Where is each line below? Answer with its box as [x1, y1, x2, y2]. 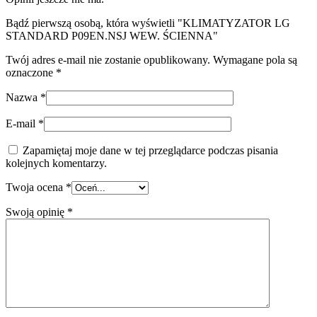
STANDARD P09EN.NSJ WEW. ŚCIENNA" [6, 30, 218, 42]
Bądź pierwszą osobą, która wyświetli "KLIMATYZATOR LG [6, 17, 290, 30]
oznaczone [6, 67, 56, 79]
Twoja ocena [6, 181, 66, 194]
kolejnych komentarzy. [6, 157, 107, 170]
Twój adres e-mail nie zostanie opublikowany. [6, 54, 210, 67]
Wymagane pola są [213, 54, 297, 67]
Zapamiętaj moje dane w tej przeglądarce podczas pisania [23, 144, 278, 157]
